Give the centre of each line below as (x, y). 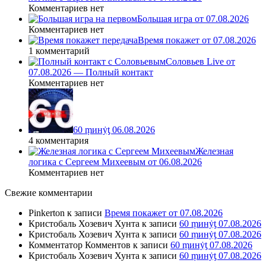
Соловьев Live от (200, 61)
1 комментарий (59, 50)
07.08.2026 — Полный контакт (91, 72)
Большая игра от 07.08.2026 (193, 18)
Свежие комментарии (49, 192)
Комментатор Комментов (80, 245)
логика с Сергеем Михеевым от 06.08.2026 (115, 161)
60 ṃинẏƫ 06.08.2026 (114, 129)
